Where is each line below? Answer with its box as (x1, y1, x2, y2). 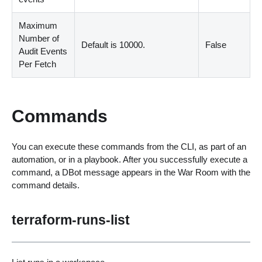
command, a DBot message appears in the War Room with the (11, 167, 250, 177)
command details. (11, 180, 80, 190)
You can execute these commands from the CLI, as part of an (11, 141, 246, 151)
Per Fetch (19, 59, 57, 70)
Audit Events (19, 46, 68, 57)
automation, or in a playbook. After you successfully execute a (11, 154, 247, 164)
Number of (19, 33, 60, 44)
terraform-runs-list (11, 212, 130, 227)
